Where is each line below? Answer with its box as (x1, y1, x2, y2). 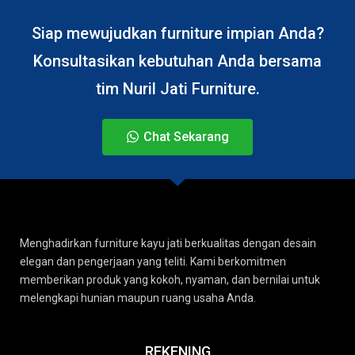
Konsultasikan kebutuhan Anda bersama (33, 51, 322, 71)
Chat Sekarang (143, 128, 229, 144)
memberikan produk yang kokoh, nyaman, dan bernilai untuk (20, 273, 320, 286)
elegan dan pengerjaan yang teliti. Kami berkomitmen (20, 254, 286, 268)
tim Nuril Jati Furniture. (95, 78, 260, 98)
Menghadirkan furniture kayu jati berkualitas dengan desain (20, 236, 316, 250)
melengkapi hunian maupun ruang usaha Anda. (20, 291, 256, 304)
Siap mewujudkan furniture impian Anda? (31, 23, 324, 43)
